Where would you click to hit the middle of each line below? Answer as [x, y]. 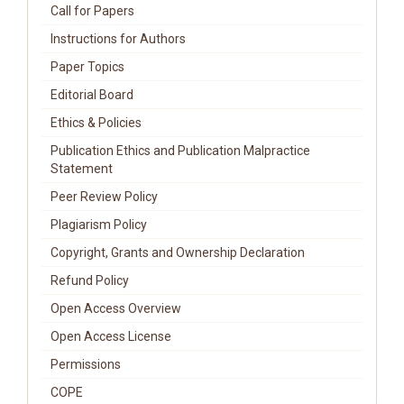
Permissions [86, 364]
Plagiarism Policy [99, 225]
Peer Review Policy [104, 197]
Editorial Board [92, 95]
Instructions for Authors [118, 39]
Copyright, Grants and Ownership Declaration [178, 252]
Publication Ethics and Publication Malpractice [180, 151]
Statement [82, 169]
